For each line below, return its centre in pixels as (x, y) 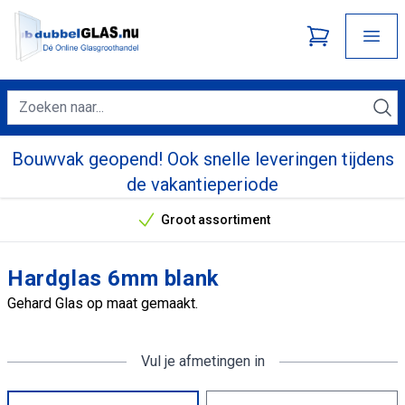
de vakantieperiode (202, 184)
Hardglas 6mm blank (113, 278)
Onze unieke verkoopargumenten (299, 227)
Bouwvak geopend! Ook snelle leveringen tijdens (202, 159)
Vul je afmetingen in (202, 361)
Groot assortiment (215, 220)
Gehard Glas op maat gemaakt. (103, 303)
